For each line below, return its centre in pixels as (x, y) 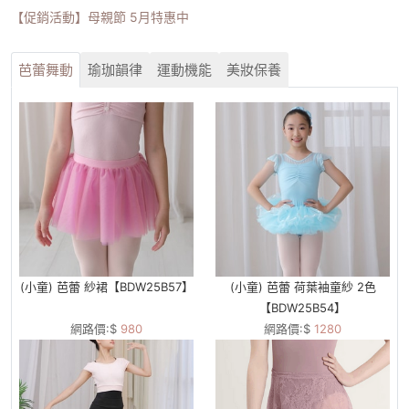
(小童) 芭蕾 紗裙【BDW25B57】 (106, 286)
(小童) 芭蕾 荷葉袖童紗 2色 (303, 286)
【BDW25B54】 (303, 307)
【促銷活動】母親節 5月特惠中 (100, 16)
